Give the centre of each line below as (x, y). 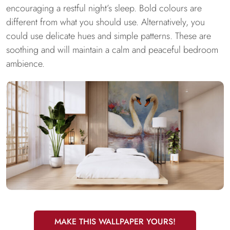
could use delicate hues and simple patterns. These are (109, 36)
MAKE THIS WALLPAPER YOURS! (115, 222)
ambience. (25, 64)
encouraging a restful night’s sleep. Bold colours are (104, 8)
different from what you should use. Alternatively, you (106, 22)
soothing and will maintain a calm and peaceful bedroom (112, 50)
